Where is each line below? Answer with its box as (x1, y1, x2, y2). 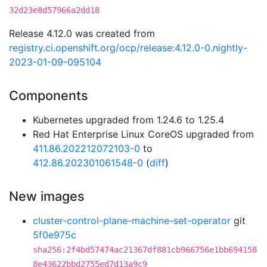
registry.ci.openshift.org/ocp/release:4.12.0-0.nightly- (9, 42, 247, 54)
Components (9, 88, 88, 103)
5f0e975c (33, 229, 76, 241)
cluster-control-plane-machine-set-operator (33, 215, 231, 226)
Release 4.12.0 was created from (9, 27, 155, 39)
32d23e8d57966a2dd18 (9, 5, 100, 15)
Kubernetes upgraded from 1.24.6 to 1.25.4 (33, 114, 224, 126)
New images (9, 188, 85, 204)
